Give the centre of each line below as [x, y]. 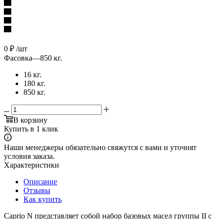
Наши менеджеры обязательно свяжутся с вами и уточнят [100, 147]
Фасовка [18, 58]
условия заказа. [29, 156]
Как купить [43, 199]
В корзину [30, 120]
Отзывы [37, 190]
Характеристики [32, 165]
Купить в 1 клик [31, 129]
